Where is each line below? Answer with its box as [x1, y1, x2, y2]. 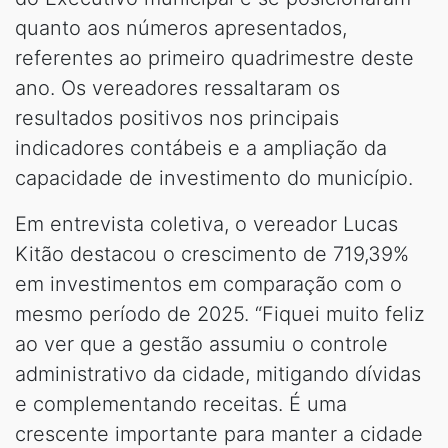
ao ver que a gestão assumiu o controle [15, 331, 388, 356]
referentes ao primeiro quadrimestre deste [15, 45, 414, 70]
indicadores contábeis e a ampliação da [15, 135, 387, 160]
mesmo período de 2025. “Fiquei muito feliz [15, 301, 425, 326]
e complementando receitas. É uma [15, 391, 347, 416]
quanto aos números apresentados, [15, 15, 347, 40]
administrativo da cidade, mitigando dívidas [15, 361, 421, 386]
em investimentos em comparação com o [15, 271, 402, 296]
